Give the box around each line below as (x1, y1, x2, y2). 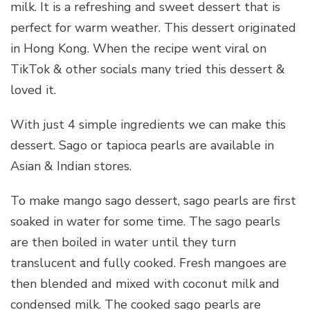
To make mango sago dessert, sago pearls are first (10, 192, 296, 210)
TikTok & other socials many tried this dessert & (10, 61, 285, 78)
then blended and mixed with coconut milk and (10, 275, 280, 293)
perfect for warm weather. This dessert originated (10, 19, 296, 37)
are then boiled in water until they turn (10, 234, 236, 251)
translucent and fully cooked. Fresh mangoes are (10, 255, 286, 272)
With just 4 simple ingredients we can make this (10, 116, 286, 134)
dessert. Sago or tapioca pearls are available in (10, 137, 274, 154)
